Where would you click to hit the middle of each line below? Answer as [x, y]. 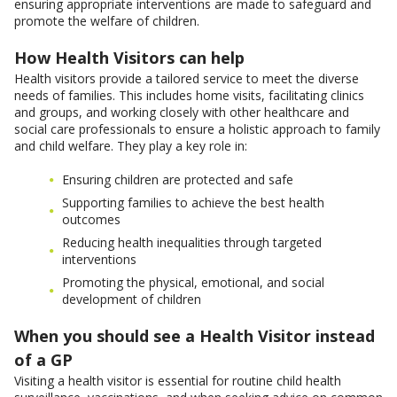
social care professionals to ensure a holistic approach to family [197, 129]
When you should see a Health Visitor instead [195, 336]
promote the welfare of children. [107, 21]
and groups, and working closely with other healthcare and [182, 113]
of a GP [43, 360]
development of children [132, 300]
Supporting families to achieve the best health [193, 203]
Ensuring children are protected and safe [178, 180]
